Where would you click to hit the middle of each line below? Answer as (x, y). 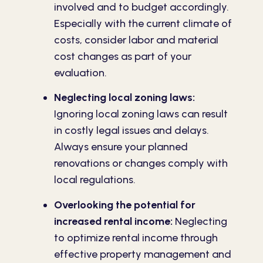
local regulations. (95, 180)
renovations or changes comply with (141, 163)
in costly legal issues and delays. (131, 131)
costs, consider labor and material (136, 40)
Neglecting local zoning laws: (124, 98)
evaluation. (80, 73)
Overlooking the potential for (125, 205)
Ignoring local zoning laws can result (141, 114)
